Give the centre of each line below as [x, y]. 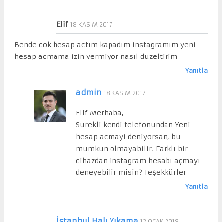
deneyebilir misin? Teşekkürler [131, 172]
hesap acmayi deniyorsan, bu [128, 137]
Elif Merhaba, [100, 113]
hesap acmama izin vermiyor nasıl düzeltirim [96, 56]
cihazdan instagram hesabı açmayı [138, 160]
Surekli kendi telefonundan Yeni [133, 125]
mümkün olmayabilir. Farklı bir [132, 148]
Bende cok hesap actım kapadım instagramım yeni [105, 44]
